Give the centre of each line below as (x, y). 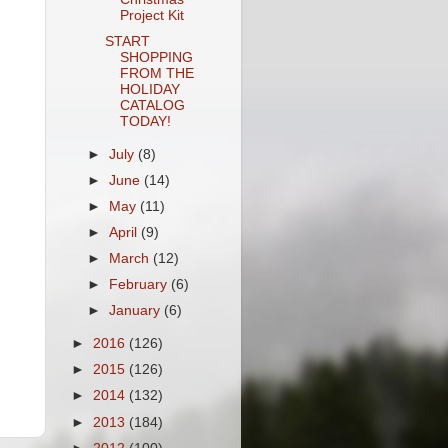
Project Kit (151, 15)
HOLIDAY (149, 89)
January (137, 311)
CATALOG (152, 105)
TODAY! (145, 121)
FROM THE (156, 73)
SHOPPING (156, 57)
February (140, 285)
